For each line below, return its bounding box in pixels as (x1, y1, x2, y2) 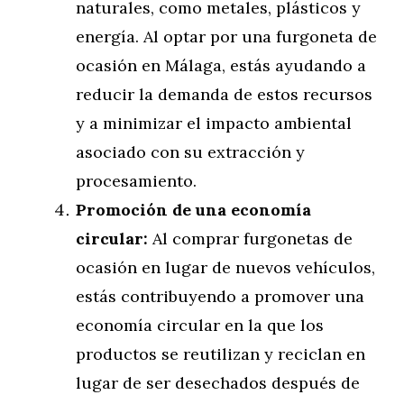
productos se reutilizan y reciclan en (76, 344, 365, 364)
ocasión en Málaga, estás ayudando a (76, 55, 366, 76)
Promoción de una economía (76, 199, 311, 220)
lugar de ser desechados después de (76, 372, 360, 393)
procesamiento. (76, 170, 197, 191)
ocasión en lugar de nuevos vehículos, (76, 257, 375, 278)
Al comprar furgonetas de (148, 228, 353, 249)
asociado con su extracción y (76, 142, 305, 162)
